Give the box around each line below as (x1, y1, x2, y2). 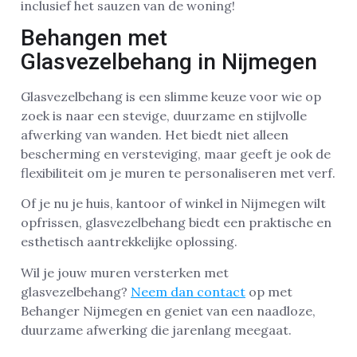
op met (245, 283, 292, 300)
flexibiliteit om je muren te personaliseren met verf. (21, 165, 335, 182)
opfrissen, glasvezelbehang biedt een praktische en (21, 214, 331, 231)
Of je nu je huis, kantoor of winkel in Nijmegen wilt (21, 195, 326, 212)
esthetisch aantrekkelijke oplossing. (21, 233, 237, 250)
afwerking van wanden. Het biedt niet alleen (21, 127, 288, 143)
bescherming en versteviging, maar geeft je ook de (21, 146, 331, 163)
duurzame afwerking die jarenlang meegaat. (21, 321, 292, 338)
